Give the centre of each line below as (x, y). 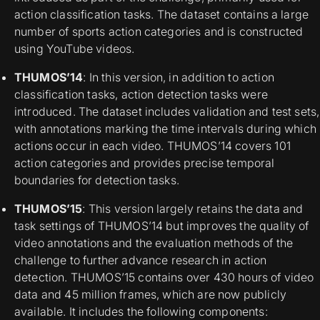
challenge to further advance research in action (141, 260)
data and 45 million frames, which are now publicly (151, 295)
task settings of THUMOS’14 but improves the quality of (162, 226)
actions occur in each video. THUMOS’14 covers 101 (152, 146)
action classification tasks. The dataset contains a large (162, 15)
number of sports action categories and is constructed (159, 32)
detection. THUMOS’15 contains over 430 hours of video (164, 277)
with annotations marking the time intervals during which (165, 129)
